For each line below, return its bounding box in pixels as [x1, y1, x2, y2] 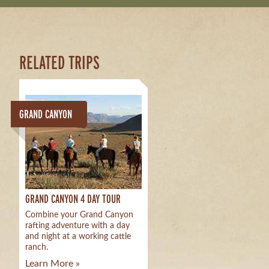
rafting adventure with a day [25, 221, 130, 230]
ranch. [25, 243, 48, 252]
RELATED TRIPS [19, 50, 100, 74]
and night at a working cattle [25, 232, 131, 241]
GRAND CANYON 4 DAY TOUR [25, 190, 121, 206]
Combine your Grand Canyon [25, 210, 133, 219]
